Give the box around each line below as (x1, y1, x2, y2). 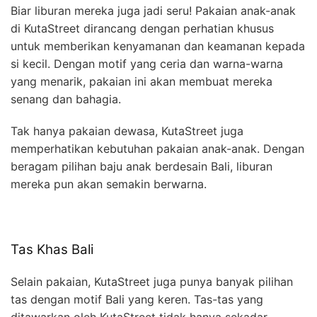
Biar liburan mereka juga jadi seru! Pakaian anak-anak (11, 3, 296, 18)
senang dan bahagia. (11, 91, 121, 106)
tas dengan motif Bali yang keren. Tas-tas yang (11, 292, 263, 306)
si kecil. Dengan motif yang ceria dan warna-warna (11, 56, 283, 71)
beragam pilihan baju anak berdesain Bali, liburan (11, 158, 272, 173)
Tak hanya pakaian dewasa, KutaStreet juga (11, 123, 243, 138)
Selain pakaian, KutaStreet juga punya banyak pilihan (11, 274, 293, 289)
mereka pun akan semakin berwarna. (11, 176, 207, 191)
